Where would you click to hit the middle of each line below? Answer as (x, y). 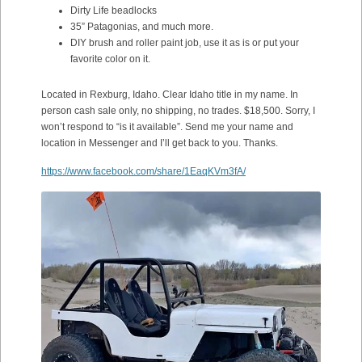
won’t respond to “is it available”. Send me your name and (167, 127)
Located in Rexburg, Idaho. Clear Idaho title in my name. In (170, 95)
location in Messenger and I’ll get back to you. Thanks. (160, 143)
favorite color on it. (110, 59)
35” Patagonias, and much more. (142, 27)
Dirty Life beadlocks (114, 11)
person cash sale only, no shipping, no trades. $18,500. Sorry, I (178, 111)
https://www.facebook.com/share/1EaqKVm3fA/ (143, 171)
